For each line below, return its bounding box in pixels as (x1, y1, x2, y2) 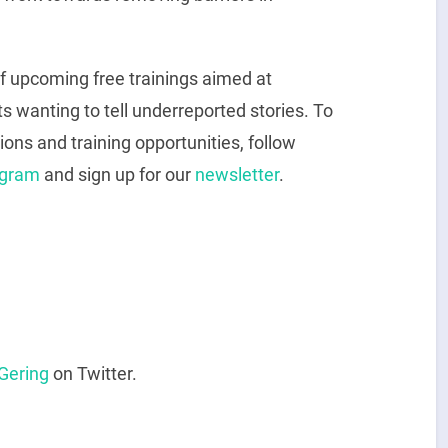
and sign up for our (39, 163, 195, 185)
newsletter (194, 163, 279, 185)
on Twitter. (48, 363, 137, 385)
